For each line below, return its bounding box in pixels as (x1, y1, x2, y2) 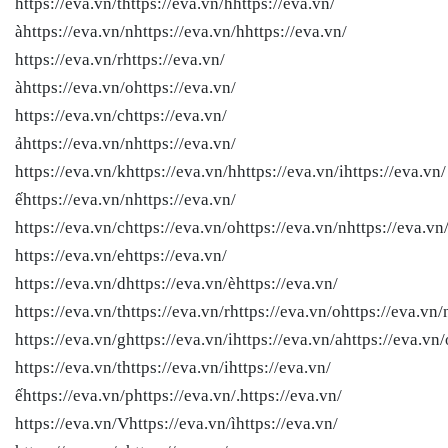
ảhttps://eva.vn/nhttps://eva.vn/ (15, 133, 236, 153)
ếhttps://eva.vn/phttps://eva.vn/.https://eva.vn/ (15, 385, 342, 405)
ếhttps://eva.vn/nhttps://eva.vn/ (15, 189, 236, 209)
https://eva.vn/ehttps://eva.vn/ (15, 245, 227, 265)
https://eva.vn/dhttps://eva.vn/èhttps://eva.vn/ (15, 273, 338, 293)
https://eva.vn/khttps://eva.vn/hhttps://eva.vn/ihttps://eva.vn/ (15, 161, 446, 181)
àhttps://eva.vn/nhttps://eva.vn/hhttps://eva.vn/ (15, 21, 347, 41)
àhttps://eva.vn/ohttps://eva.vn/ (15, 77, 236, 97)
